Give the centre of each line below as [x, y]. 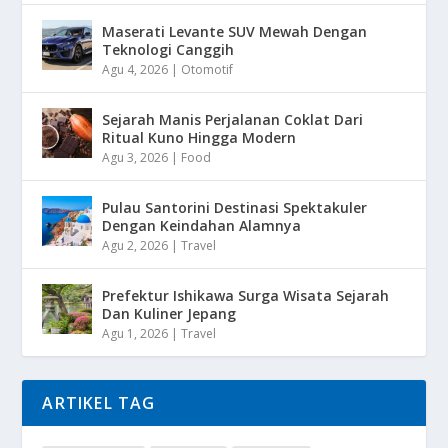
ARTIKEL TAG [99, 403]
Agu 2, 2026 [135, 246]
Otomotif [207, 70]
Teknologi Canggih [168, 50]
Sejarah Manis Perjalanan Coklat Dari [233, 120]
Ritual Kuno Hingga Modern [199, 138]
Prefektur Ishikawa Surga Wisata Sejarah [246, 296]
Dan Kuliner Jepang [169, 314]
